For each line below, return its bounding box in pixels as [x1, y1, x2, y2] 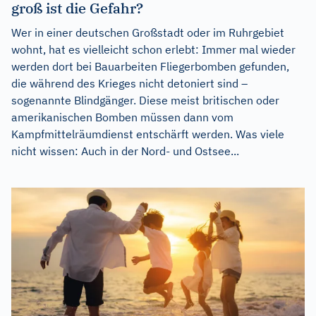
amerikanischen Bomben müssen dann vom [11, 109, 233, 124]
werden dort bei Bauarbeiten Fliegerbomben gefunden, [11, 59, 289, 73]
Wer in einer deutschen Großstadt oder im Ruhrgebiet [11, 25, 284, 39]
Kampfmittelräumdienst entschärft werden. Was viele [11, 126, 284, 141]
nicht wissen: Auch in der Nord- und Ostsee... [11, 143, 239, 158]
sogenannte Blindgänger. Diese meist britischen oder [11, 92, 279, 107]
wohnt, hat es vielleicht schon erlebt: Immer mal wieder [11, 42, 296, 56]
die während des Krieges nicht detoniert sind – [11, 75, 248, 90]
